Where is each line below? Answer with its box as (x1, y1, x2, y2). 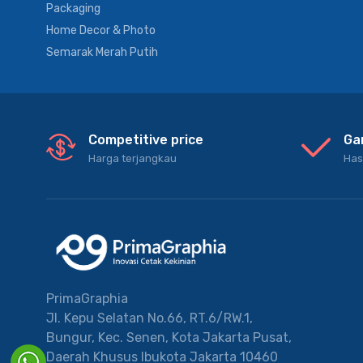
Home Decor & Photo (46, 23, 156, 37)
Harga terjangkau (88, 152, 177, 164)
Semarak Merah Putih (46, 45, 158, 59)
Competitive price (88, 131, 203, 147)
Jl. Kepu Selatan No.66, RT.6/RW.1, (46, 310, 253, 327)
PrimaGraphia (46, 291, 128, 307)
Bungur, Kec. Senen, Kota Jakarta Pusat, (46, 330, 292, 346)
